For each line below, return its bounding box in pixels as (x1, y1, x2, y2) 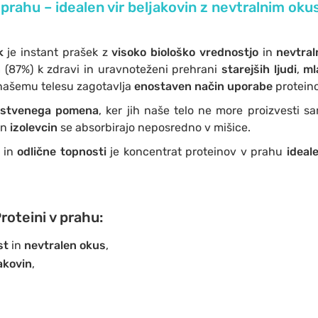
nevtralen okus (23, 238, 106, 252)
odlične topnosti (17, 145, 106, 158)
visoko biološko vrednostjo (111, 45, 258, 59)
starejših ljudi (221, 62, 297, 76)
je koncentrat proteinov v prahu (106, 145, 287, 158)
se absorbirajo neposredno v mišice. (57, 121, 251, 134)
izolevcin (9, 121, 57, 134)
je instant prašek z (7, 45, 112, 59)
